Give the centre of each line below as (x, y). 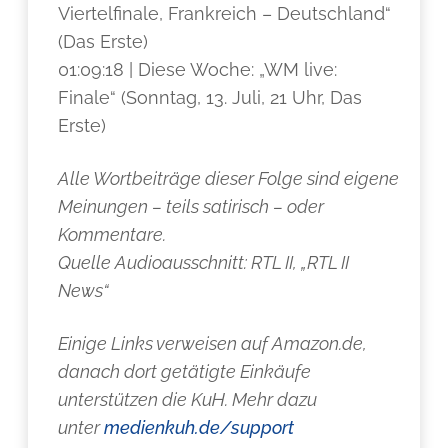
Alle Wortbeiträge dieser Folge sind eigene (229, 178)
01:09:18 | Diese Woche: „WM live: (198, 69)
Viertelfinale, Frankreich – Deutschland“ (225, 13)
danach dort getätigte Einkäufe (185, 371)
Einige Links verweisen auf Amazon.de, (213, 343)
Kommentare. (112, 234)
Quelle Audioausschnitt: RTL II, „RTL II (204, 262)
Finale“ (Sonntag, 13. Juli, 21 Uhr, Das (210, 97)
